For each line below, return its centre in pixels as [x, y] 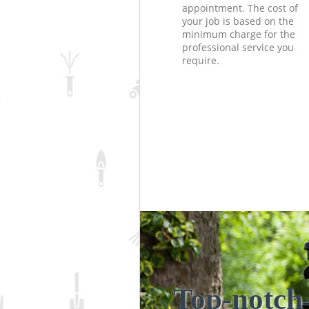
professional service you [238, 47]
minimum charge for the [238, 34]
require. [200, 60]
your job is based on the [238, 21]
